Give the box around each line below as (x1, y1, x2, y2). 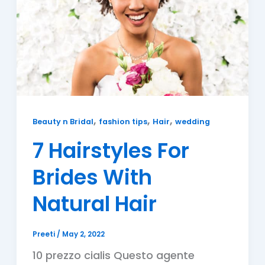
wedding (174, 117, 210, 127)
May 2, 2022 (62, 230, 105, 240)
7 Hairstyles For (32, 136, 189, 166)
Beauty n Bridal (32, 117, 93, 127)
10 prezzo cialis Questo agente (32, 248, 195, 263)
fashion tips (98, 117, 147, 127)
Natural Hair (32, 189, 157, 219)
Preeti (32, 230, 57, 240)
